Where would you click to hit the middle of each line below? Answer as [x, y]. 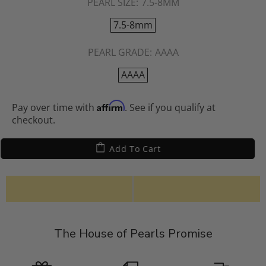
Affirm [111, 105]
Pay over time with [54, 107]
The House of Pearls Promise [133, 233]
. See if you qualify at [170, 107]
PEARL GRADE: [120, 52]
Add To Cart [140, 148]
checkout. [34, 120]
